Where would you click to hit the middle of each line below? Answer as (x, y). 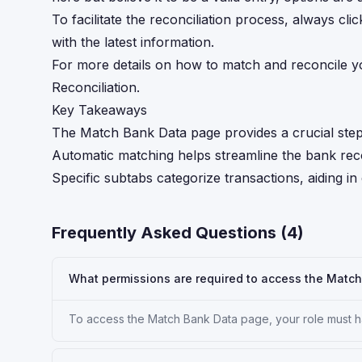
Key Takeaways (99, 110)
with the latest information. (133, 42)
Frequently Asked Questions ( (169, 233)
